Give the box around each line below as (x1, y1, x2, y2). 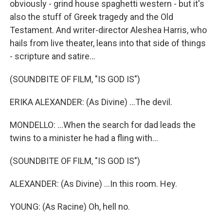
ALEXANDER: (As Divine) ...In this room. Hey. (10, 179, 177, 189)
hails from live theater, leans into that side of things (10, 38, 206, 48)
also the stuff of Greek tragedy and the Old (10, 12, 173, 22)
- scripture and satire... (10, 51, 95, 61)
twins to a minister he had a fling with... (10, 133, 158, 143)
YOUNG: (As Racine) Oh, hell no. (10, 201, 130, 212)
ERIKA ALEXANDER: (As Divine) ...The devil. (10, 97, 172, 107)
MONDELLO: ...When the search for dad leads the (10, 120, 196, 130)
